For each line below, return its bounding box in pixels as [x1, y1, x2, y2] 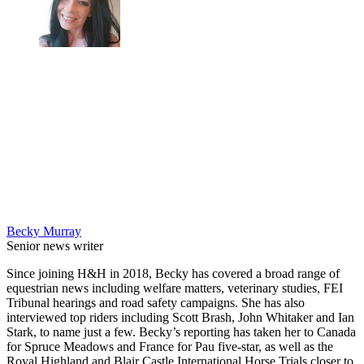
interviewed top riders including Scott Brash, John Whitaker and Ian [6, 310, 354, 325]
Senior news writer [6, 239, 103, 253]
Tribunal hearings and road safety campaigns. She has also [6, 296, 305, 310]
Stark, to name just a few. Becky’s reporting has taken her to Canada [6, 325, 356, 340]
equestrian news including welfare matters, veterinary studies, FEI [6, 281, 343, 296]
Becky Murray [6, 224, 81, 239]
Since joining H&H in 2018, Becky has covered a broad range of [6, 266, 340, 281]
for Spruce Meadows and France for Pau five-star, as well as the [6, 340, 333, 354]
